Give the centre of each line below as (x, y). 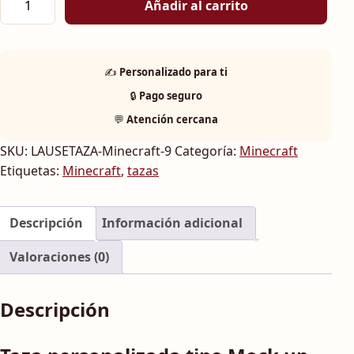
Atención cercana (172, 120)
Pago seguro (170, 96)
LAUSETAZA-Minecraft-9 (101, 151)
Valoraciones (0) (59, 257)
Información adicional (172, 223)
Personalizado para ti (173, 72)
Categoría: (207, 151)
